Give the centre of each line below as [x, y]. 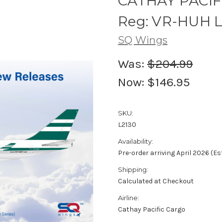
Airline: [129, 197]
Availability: [136, 141]
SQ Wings [143, 40]
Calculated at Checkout [156, 181]
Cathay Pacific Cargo [152, 209]
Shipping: [133, 169]
